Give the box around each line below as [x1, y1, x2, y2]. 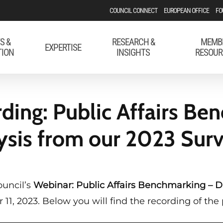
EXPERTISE [45, 41, 82, 53]
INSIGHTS [116, 47, 150, 58]
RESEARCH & [111, 36, 155, 48]
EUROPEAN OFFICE [164, 6, 210, 14]
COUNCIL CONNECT [110, 6, 158, 14]
